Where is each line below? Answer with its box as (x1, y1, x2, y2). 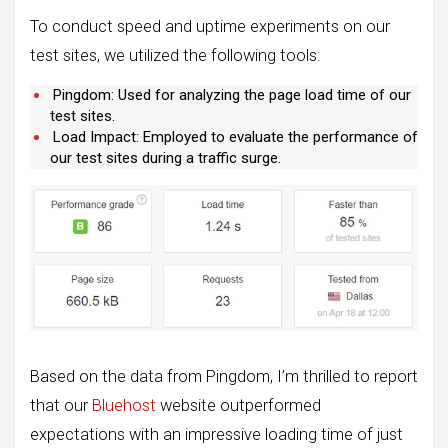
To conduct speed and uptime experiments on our (30, 16, 390, 36)
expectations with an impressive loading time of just (30, 424, 403, 444)
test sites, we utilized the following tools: (30, 45, 320, 65)
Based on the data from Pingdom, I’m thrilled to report (30, 366, 418, 386)
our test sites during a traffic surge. (50, 148, 281, 167)
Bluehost (92, 395, 156, 415)
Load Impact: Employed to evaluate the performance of (53, 127, 418, 146)
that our (30, 395, 92, 415)
